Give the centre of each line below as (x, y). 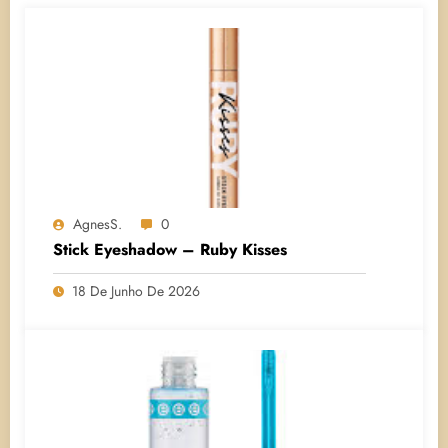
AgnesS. (97, 223)
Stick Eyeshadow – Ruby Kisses (170, 249)
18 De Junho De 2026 (136, 290)
